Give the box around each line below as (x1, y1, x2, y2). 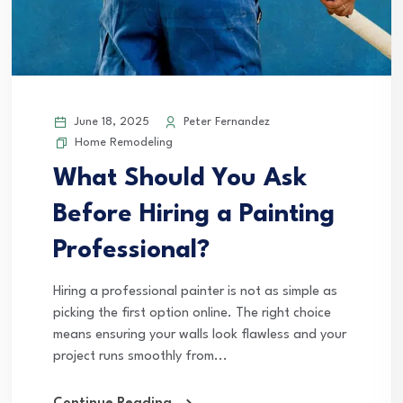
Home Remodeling (75, 136, 173, 148)
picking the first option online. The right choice (53, 306, 331, 320)
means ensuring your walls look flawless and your (53, 327, 346, 342)
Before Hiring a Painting (53, 201, 335, 228)
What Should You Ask (53, 166, 307, 192)
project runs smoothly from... (53, 349, 228, 363)
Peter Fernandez (180, 115, 270, 128)
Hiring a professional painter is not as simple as (53, 284, 337, 299)
